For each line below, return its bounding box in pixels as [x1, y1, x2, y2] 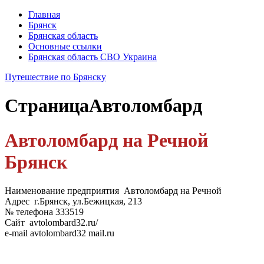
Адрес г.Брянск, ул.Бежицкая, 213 [5, 196, 142, 207]
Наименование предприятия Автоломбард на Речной [5, 186, 222, 196]
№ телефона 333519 [5, 207, 84, 217]
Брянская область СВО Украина [28, 52, 157, 62]
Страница [5, 95, 89, 117]
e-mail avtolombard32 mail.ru [5, 228, 114, 239]
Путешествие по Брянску [5, 72, 106, 82]
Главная [28, 9, 60, 19]
